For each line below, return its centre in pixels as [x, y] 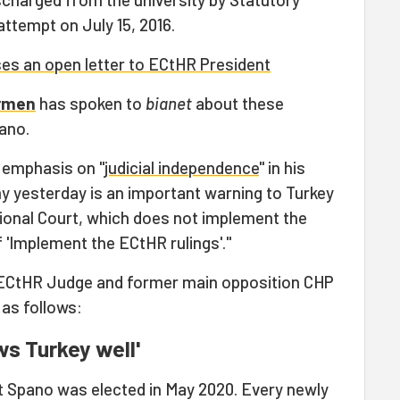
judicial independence [182, 167]
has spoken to [91, 103]
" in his [282, 167]
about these [238, 103]
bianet [169, 103]
